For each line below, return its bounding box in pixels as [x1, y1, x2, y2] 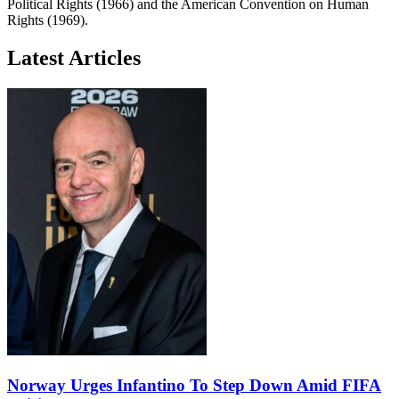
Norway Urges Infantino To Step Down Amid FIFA [7, 376, 381, 395]
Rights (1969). [7, 12, 88, 28]
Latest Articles [7, 46, 141, 70]
